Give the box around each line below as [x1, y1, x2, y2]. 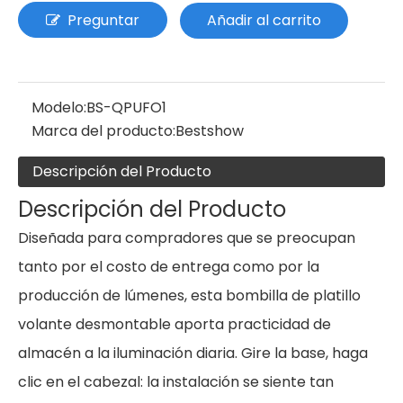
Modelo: [31, 97, 86, 118]
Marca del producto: [31, 121, 175, 141]
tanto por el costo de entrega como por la [18, 256, 319, 277]
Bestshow [175, 121, 244, 141]
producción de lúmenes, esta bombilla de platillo [18, 285, 361, 306]
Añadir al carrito [207, 10, 321, 31]
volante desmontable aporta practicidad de [18, 314, 331, 335]
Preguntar [67, 10, 139, 31]
